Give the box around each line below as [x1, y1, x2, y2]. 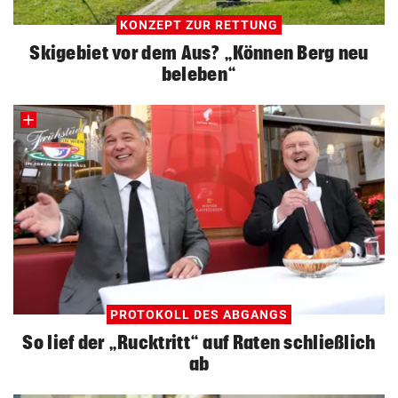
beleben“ [161, 62, 237, 84]
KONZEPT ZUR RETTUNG [120, 17, 278, 32]
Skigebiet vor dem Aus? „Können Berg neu [29, 41, 369, 63]
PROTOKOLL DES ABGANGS [110, 306, 288, 322]
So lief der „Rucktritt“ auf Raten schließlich [22, 330, 376, 353]
